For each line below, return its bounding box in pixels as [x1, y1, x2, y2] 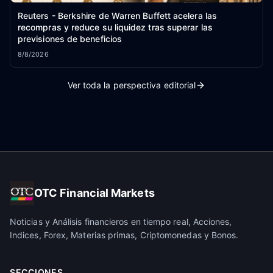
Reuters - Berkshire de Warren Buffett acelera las [18, 10, 217, 21]
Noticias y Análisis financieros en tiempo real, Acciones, [10, 216, 232, 227]
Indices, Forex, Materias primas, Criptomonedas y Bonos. [10, 229, 239, 240]
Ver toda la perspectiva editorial [67, 79, 196, 90]
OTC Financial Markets [34, 186, 155, 199]
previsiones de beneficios [18, 33, 122, 44]
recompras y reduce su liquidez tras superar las [18, 21, 213, 32]
